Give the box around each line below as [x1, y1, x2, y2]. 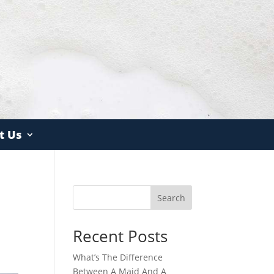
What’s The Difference [73, 251, 163, 263]
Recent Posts [73, 224, 168, 247]
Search [157, 191, 185, 204]
